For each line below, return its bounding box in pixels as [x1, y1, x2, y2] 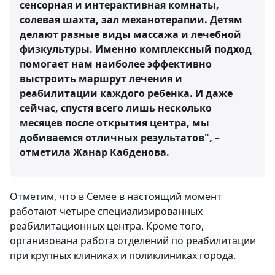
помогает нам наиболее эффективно [20, 57, 212, 71]
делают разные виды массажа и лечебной [20, 28, 241, 41]
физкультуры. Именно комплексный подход [20, 42, 252, 56]
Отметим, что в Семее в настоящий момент [10, 190, 222, 203]
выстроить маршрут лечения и [20, 72, 182, 85]
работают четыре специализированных [10, 204, 203, 218]
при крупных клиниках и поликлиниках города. [10, 249, 236, 262]
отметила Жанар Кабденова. [20, 145, 169, 159]
